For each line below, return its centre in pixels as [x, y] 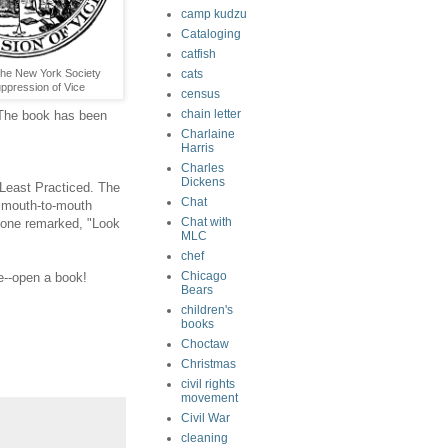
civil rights [208, 384]
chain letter [211, 114]
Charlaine [208, 134]
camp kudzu [214, 14]
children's [207, 310]
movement [209, 398]
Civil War [205, 418]
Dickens [203, 182]
